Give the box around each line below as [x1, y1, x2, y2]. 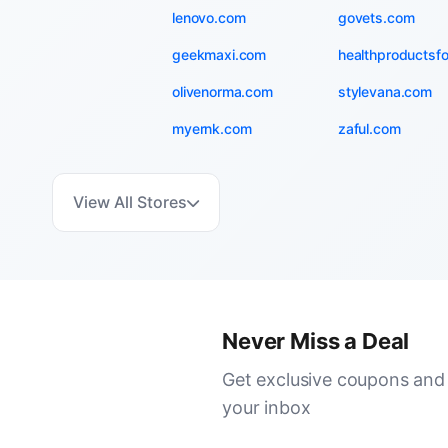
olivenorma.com [172, 83, 273, 100]
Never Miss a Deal [222, 328, 410, 354]
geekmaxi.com [172, 46, 267, 63]
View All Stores [73, 192, 187, 212]
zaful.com [337, 120, 401, 137]
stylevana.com [337, 83, 432, 100]
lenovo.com [172, 9, 246, 26]
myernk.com [172, 120, 252, 137]
